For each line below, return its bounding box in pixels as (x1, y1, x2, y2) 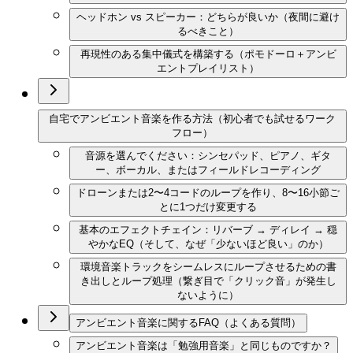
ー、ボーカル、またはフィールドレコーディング (95, 164, 321, 176)
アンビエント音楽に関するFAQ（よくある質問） (76, 317, 301, 329)
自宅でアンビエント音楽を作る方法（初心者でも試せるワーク (49, 113, 336, 125)
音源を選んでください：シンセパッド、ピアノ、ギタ (85, 150, 331, 162)
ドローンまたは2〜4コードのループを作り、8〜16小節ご (76, 187, 340, 199)
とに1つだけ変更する (159, 201, 257, 214)
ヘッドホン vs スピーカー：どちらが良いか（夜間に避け (76, 11, 340, 24)
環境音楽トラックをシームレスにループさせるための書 (80, 261, 336, 273)
